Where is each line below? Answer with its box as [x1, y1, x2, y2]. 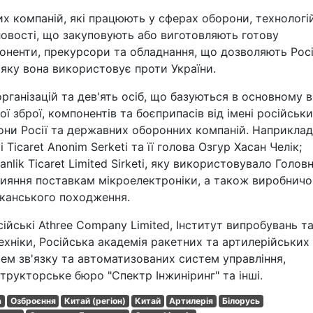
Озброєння [10, 296, 56, 306]
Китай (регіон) [64, 296, 126, 306]
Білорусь [221, 296, 260, 306]
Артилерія [169, 296, 214, 306]
